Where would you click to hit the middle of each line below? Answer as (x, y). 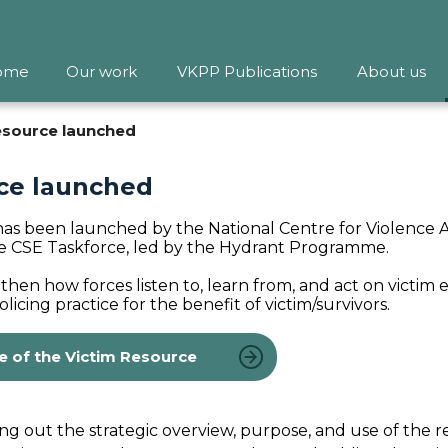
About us (391, 71)
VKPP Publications (247, 71)
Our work (101, 71)
